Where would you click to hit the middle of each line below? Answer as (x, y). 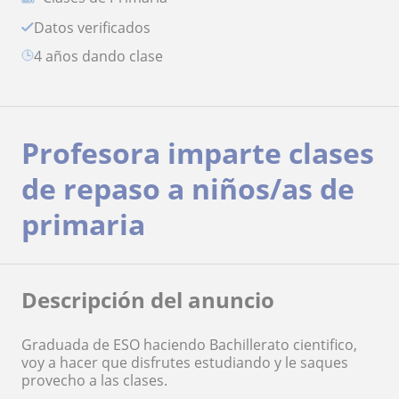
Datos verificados (98, 27)
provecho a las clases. (94, 380)
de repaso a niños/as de (188, 188)
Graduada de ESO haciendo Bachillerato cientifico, (189, 344)
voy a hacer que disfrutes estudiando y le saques (185, 362)
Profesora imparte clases (198, 152)
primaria (83, 224)
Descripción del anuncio (148, 299)
